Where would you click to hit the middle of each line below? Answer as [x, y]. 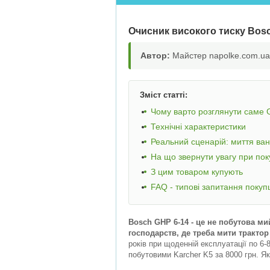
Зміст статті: [164, 95]
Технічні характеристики [198, 127]
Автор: [155, 55]
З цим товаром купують [197, 172]
